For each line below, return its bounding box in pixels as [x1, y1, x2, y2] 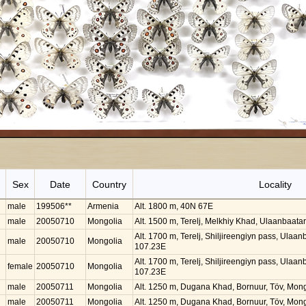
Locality [258, 179, 292, 190]
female [8, 262, 33, 271]
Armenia [87, 201, 119, 211]
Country [92, 179, 126, 190]
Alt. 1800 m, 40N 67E [135, 201, 213, 211]
